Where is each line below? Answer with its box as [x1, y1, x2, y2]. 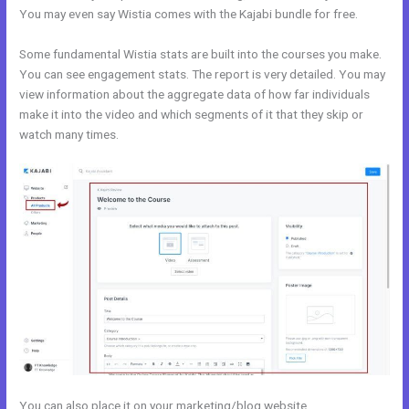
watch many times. [19, 126, 120, 142]
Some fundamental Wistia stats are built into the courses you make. [19, 46, 383, 61]
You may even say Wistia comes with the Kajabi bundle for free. [19, 5, 359, 21]
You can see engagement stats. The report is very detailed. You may [19, 66, 386, 81]
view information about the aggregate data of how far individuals [19, 86, 371, 101]
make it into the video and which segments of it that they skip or [19, 106, 364, 121]
